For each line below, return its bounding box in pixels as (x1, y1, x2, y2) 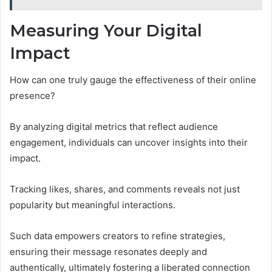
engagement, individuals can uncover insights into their (10, 137, 248, 149)
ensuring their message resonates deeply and (10, 246, 207, 258)
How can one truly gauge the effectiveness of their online (10, 74, 256, 86)
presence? (10, 90, 55, 102)
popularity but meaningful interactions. (10, 199, 175, 211)
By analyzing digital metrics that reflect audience (10, 121, 218, 133)
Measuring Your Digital (10, 20, 202, 41)
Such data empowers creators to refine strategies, (10, 230, 225, 242)
